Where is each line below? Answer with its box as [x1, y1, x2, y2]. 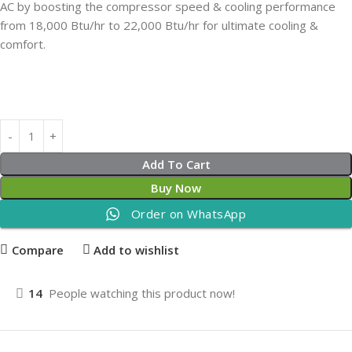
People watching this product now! [49, 285, 235, 301]
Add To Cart [141, 156, 211, 172]
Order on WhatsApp [130, 206, 247, 222]
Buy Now [151, 180, 201, 196]
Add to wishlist [93, 241, 179, 258]
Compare [11, 241, 64, 258]
